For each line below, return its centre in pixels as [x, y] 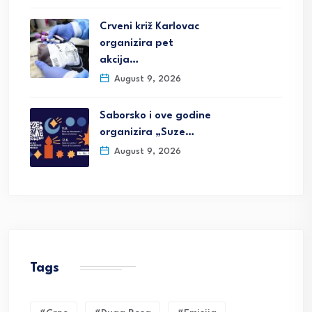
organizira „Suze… [147, 132]
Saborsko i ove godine [155, 116]
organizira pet [136, 43]
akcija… [119, 60]
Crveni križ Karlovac [149, 26]
